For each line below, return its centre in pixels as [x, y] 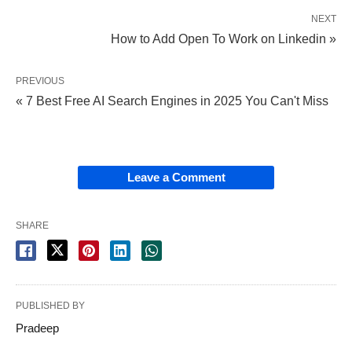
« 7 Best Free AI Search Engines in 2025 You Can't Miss [172, 101]
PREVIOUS [40, 81]
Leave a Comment [176, 178]
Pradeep [37, 328]
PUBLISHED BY [50, 306]
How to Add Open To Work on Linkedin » [224, 39]
